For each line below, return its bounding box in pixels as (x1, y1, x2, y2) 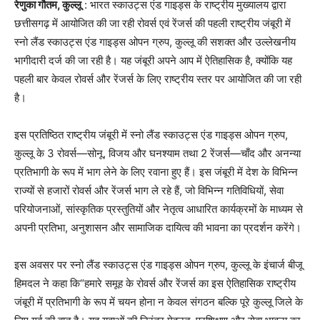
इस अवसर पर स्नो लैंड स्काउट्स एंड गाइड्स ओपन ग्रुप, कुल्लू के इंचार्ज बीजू (14, 258, 303, 272)
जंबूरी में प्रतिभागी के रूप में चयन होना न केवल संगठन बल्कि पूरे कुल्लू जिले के (14, 295, 303, 309)
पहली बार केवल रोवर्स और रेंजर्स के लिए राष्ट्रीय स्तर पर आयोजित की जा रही (14, 72, 301, 86)
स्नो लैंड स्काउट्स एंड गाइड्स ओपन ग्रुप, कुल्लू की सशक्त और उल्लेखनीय (14, 35, 296, 49)
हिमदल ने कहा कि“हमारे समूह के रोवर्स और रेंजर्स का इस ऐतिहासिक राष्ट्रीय (14, 276, 296, 291)
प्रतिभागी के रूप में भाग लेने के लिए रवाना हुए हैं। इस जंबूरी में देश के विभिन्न (14, 165, 298, 179)
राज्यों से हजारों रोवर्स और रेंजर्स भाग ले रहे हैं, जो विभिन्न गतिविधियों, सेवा (14, 184, 284, 198)
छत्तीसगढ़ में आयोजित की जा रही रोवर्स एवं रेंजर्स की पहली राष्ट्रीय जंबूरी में (14, 16, 291, 31)
